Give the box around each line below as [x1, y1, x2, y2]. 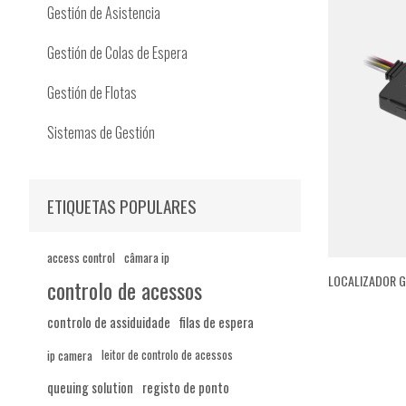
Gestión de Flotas [47, 82, 137, 103]
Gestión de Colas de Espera [47, 42, 188, 63]
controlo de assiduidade [47, 313, 170, 332]
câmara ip [124, 248, 169, 266]
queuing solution [47, 378, 133, 397]
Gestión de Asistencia [47, 2, 160, 24]
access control [47, 248, 115, 266]
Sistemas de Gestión [47, 121, 155, 143]
